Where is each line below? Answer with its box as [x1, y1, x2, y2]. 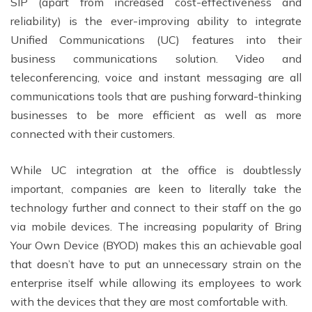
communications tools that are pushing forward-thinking [10, 88, 302, 103]
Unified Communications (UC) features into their [10, 32, 302, 47]
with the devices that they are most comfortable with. [10, 294, 288, 309]
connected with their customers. [10, 126, 175, 141]
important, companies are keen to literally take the [10, 181, 302, 196]
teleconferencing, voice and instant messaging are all [10, 70, 302, 84]
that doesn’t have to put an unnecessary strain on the [10, 256, 302, 271]
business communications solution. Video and [10, 51, 302, 65]
